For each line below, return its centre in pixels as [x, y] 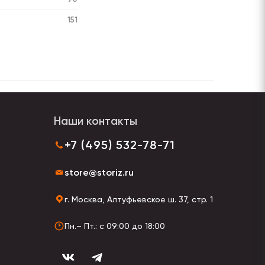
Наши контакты [96, 121]
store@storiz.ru [99, 173]
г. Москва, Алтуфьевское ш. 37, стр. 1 [139, 199]
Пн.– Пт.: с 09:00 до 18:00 [115, 226]
